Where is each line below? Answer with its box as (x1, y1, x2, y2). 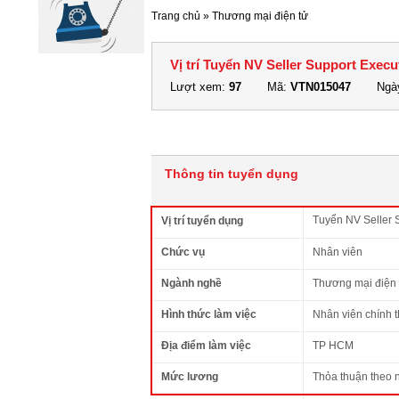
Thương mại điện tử (212, 10, 308, 22)
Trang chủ (151, 10, 200, 22)
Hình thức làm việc (161, 308, 256, 321)
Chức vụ (161, 246, 205, 258)
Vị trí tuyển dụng (161, 215, 243, 227)
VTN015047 (290, 80, 351, 94)
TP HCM (313, 339, 354, 352)
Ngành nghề (161, 277, 222, 289)
